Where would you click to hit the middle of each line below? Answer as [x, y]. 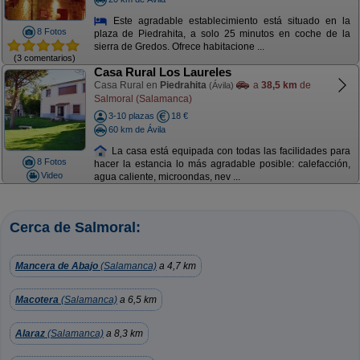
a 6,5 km [137, 300]
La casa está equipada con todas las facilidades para [229, 151]
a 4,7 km [176, 266]
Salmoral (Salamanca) [143, 98]
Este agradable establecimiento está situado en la [229, 20]
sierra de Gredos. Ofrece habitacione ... [179, 47]
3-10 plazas [131, 116]
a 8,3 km [123, 333]
